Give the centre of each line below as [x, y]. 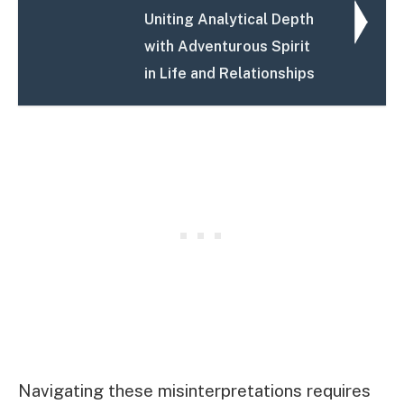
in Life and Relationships [230, 73]
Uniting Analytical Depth [230, 19]
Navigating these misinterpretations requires [194, 390]
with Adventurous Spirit [228, 46]
